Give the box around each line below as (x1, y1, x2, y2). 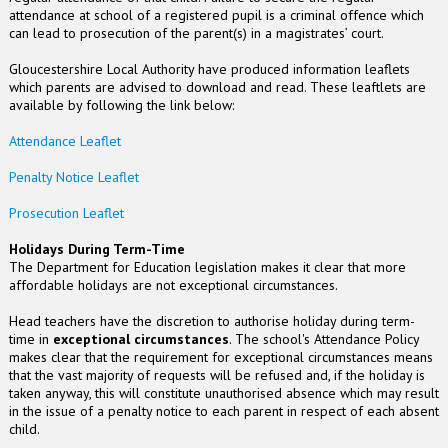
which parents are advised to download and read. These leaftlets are (8, 78, 426, 96)
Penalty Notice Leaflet (8, 168, 139, 186)
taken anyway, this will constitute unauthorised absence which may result (8, 384, 439, 402)
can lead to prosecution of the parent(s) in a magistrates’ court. (8, 24, 384, 42)
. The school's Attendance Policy (228, 330, 419, 348)
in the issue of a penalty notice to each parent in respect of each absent (8, 402, 439, 420)
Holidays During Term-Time (8, 240, 185, 258)
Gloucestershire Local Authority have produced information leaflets (8, 60, 410, 78)
